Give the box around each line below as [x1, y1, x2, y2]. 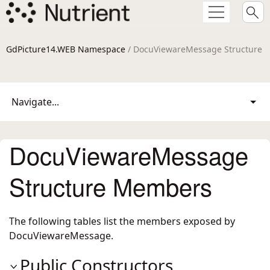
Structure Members [9, 169, 212, 203]
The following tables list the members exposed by [9, 215, 235, 228]
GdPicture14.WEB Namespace [6, 43, 125, 55]
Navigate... [11, 95, 59, 108]
